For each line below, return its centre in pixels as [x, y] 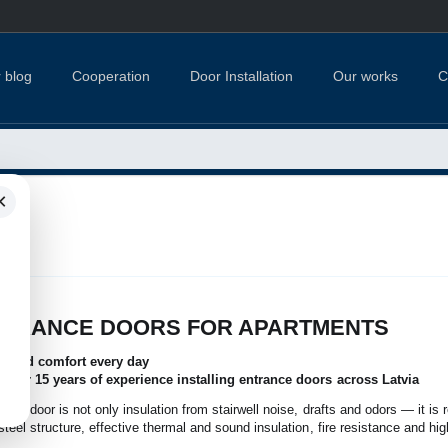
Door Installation [241, 75]
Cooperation [110, 75]
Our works [366, 75]
